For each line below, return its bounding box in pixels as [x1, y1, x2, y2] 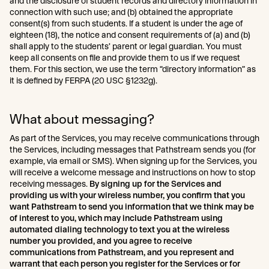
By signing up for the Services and [89, 179, 222, 189]
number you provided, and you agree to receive [10, 236, 192, 246]
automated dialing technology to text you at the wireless [10, 225, 229, 234]
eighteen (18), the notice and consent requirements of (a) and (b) [10, 30, 250, 40]
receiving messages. [10, 179, 89, 189]
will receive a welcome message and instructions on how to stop [10, 168, 255, 177]
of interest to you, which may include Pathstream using [10, 213, 223, 223]
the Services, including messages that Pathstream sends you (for [10, 145, 256, 154]
